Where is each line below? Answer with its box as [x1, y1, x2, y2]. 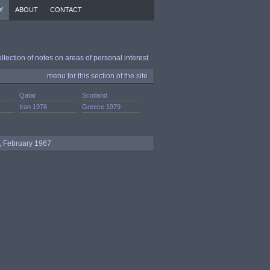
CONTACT [50, 6, 82, 13]
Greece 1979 [82, 103, 121, 110]
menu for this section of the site [47, 72, 148, 80]
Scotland [82, 92, 107, 99]
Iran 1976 [19, 103, 47, 110]
